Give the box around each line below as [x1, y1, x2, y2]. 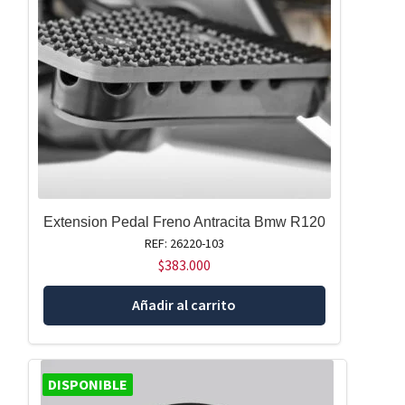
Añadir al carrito [132, 296, 237, 315]
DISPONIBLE [47, 375, 127, 394]
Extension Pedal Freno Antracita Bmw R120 [42, 213, 325, 230]
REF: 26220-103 [144, 234, 224, 251]
